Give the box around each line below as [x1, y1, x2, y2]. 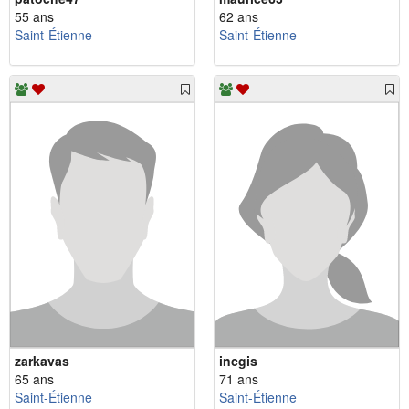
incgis [219, 351, 257, 370]
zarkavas [15, 351, 69, 370]
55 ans [15, 6, 54, 26]
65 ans [15, 369, 54, 388]
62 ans [219, 6, 258, 26]
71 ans [219, 369, 258, 388]
